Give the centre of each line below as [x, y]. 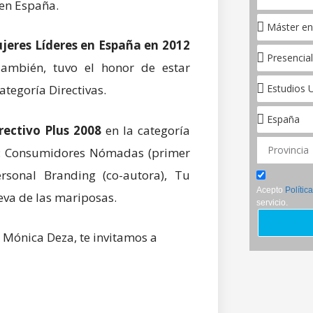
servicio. [272, 202]
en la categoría [146, 130]
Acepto [269, 190]
